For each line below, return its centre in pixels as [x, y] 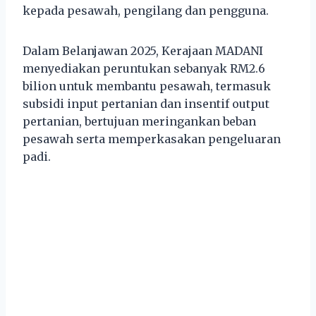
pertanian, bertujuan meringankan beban [139, 122]
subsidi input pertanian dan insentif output [146, 104]
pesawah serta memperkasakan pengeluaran [152, 139]
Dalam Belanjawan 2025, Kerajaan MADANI [143, 51]
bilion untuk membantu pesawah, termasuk [147, 86]
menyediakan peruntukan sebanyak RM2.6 [144, 69]
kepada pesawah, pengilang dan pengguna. [146, 11]
